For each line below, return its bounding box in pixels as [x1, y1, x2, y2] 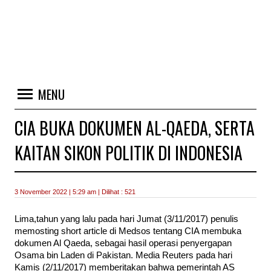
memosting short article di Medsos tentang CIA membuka [15, 226, 241, 237]
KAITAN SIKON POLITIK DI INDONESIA [15, 140, 243, 165]
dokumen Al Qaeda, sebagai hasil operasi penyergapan [15, 238, 232, 249]
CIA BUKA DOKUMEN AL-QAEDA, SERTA [15, 116, 255, 140]
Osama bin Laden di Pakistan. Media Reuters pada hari [15, 250, 232, 261]
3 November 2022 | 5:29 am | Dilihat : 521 [15, 188, 135, 195]
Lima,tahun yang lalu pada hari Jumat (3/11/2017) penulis [15, 214, 238, 224]
